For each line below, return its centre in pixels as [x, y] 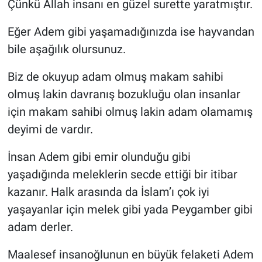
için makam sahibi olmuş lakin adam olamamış [130, 111]
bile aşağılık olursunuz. [66, 49]
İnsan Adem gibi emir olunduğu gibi [99, 156]
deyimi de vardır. [50, 129]
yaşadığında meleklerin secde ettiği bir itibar [122, 174]
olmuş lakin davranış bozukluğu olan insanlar [124, 94]
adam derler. [40, 227]
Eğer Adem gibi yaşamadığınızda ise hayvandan [131, 31]
